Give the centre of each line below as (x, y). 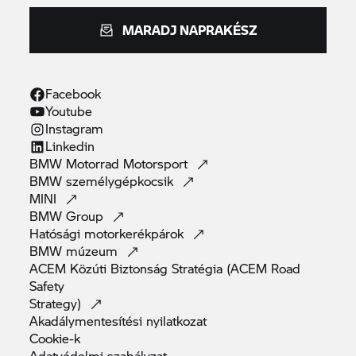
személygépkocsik (122, 181)
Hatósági (57, 234)
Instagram (75, 129)
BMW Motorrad (77, 164)
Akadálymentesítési (88, 321)
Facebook (74, 94)
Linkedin (70, 146)
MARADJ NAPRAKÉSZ (190, 30)
